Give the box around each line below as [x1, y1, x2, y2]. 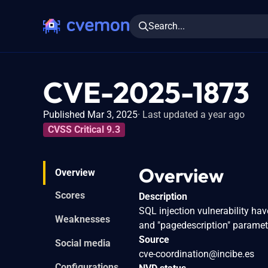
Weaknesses [55, 213, 110, 225]
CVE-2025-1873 [43, 74, 249, 110]
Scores [55, 189, 85, 201]
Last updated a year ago [142, 109, 245, 120]
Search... [148, 20, 185, 32]
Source [139, 233, 169, 245]
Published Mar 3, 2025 [43, 109, 138, 120]
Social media [55, 237, 111, 249]
